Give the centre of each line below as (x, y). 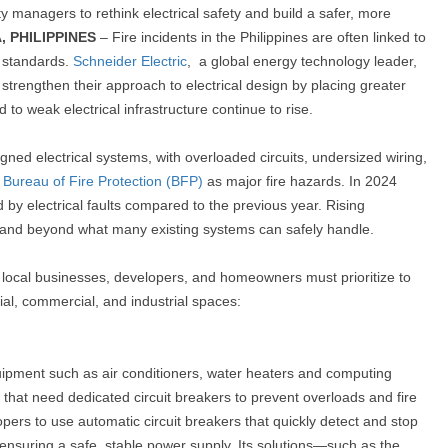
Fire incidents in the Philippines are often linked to (269, 37)
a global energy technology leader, (308, 61)
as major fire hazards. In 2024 (300, 181)
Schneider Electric (130, 61)
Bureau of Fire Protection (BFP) (103, 181)
